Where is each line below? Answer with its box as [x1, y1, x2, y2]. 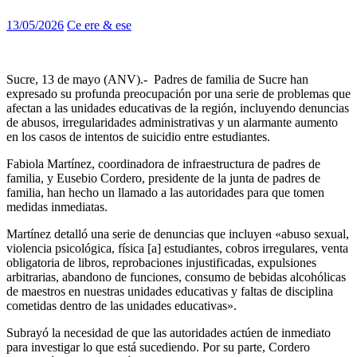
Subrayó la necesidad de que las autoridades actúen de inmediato [6, 326, 331, 340]
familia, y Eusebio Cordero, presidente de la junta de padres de [6, 171, 320, 186]
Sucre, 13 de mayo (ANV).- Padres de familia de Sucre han [6, 73, 308, 87]
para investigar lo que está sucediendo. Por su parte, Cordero [6, 340, 310, 355]
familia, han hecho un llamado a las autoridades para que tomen [6, 186, 324, 200]
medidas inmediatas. [6, 200, 108, 214]
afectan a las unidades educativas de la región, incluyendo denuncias [6, 101, 349, 116]
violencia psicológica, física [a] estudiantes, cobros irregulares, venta [6, 241, 348, 256]
